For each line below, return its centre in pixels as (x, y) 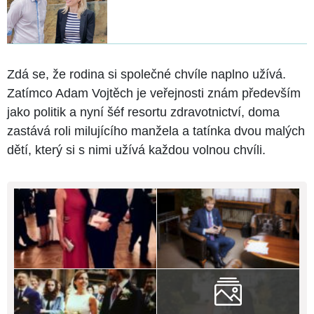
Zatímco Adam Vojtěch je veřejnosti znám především (154, 93)
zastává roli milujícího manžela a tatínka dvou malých (156, 131)
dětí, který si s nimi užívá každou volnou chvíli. (136, 150)
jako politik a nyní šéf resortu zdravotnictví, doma (143, 112)
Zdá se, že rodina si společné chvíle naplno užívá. (146, 74)
